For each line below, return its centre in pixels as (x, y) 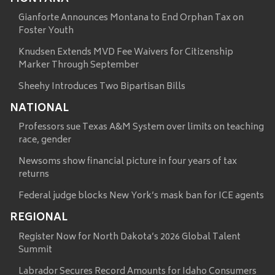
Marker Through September (79, 66)
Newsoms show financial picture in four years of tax (128, 162)
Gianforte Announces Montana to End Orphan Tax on (131, 18)
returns (34, 175)
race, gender (45, 141)
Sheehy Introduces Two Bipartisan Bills (102, 87)
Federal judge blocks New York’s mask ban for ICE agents (141, 196)
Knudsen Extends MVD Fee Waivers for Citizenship (126, 53)
